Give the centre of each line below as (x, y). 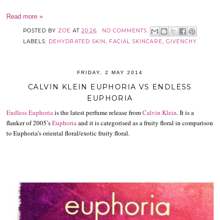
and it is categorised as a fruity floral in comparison (145, 123)
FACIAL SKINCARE (136, 41)
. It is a (186, 112)
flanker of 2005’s (29, 123)
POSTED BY (41, 30)
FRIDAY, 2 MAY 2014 (110, 73)
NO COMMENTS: (126, 30)
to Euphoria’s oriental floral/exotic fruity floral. (68, 133)
